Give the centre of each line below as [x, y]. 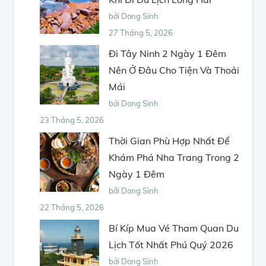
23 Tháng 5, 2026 [72, 120]
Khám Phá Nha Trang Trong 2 [174, 157]
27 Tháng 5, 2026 [141, 32]
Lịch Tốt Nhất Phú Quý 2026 [171, 244]
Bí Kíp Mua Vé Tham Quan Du [174, 228]
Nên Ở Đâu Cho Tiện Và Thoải [174, 70]
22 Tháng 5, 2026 [72, 207]
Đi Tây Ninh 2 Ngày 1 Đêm [168, 53]
